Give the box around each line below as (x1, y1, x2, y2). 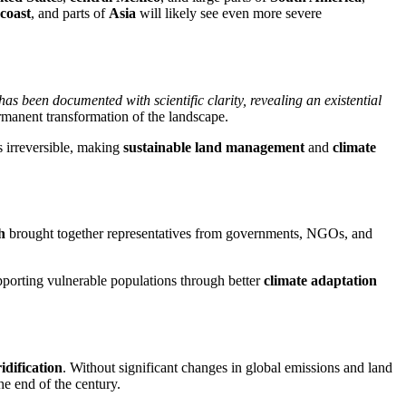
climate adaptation (264, 273, 377, 289)
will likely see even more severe (136, 5, 322, 22)
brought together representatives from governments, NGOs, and (5, 226, 372, 242)
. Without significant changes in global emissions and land (63, 359, 392, 375)
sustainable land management (123, 139, 304, 155)
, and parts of (31, 5, 109, 22)
